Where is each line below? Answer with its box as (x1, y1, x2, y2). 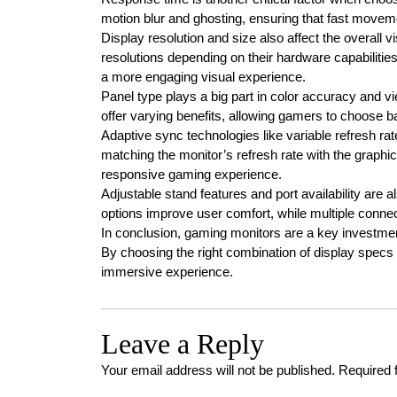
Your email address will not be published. (101, 362, 335, 378)
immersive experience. (101, 264, 233, 279)
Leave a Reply (101, 328, 264, 360)
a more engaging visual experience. (101, 69, 306, 84)
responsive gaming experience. (101, 167, 282, 182)
